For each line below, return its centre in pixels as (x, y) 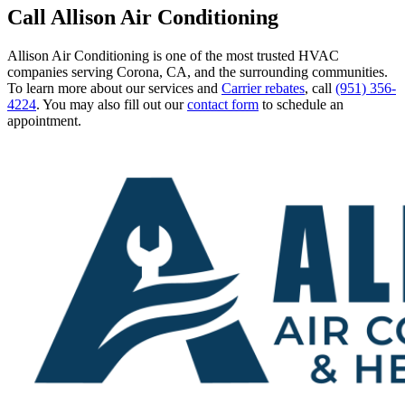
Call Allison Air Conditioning (143, 18)
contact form (223, 104)
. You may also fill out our (112, 104)
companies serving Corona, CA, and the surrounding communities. (198, 71)
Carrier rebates (263, 88)
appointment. (44, 120)
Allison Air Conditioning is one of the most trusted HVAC (173, 55)
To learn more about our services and (114, 88)
